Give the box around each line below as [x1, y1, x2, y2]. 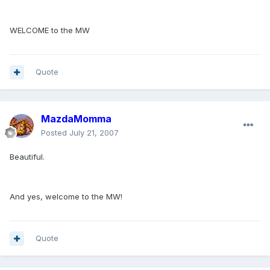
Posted [41, 128, 69, 138]
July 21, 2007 [69, 128, 119, 138]
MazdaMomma [41, 113, 111, 125]
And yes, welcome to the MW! [10, 192, 122, 202]
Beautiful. [10, 152, 45, 162]
